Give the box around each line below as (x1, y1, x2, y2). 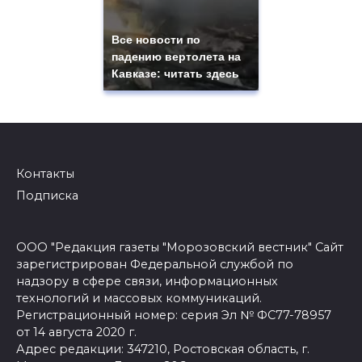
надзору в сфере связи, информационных (16, 273, 278, 288)
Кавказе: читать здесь (112, 67, 239, 81)
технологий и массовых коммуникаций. (16, 290, 262, 305)
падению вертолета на (112, 50, 241, 64)
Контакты (16, 166, 74, 182)
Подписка (16, 187, 78, 203)
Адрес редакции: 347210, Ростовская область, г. (16, 341, 309, 356)
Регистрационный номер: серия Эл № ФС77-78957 (16, 307, 331, 322)
